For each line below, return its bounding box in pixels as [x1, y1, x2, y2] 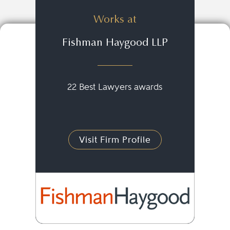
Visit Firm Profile [79, 135, 151, 145]
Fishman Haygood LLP [62, 38, 168, 49]
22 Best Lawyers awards [67, 82, 163, 92]
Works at [93, 15, 137, 26]
